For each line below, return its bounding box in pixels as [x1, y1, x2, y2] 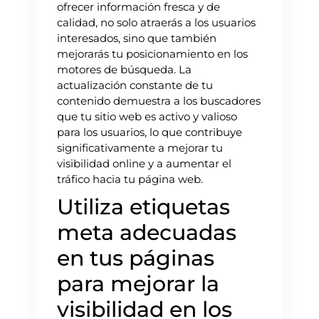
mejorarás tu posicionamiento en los [57, 46, 248, 61]
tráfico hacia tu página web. [57, 172, 203, 186]
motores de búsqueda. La [57, 62, 192, 76]
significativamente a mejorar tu [57, 140, 223, 155]
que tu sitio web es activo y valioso [57, 109, 237, 123]
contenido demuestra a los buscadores [57, 93, 261, 108]
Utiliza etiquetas [57, 193, 230, 220]
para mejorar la [57, 270, 219, 297]
